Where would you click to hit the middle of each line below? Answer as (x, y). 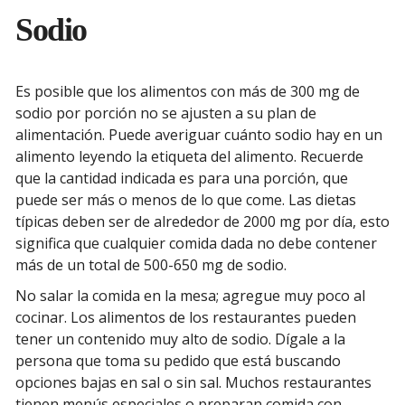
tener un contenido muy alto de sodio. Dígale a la (180, 339)
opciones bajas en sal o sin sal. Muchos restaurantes (193, 383)
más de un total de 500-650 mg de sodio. (151, 265)
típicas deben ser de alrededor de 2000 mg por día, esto (202, 222)
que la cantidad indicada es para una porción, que (182, 179)
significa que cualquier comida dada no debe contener (196, 244)
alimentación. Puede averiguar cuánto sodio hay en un (199, 135)
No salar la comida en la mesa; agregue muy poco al (190, 296)
